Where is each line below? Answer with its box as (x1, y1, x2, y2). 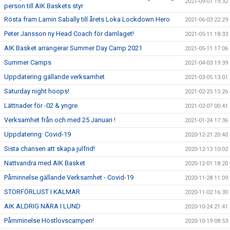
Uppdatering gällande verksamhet (4, 73, 105, 81)
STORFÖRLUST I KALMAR (4, 188, 80, 196)
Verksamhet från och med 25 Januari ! (4, 116, 116, 124)
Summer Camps (4, 59, 51, 66)
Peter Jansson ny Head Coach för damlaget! (4, 30, 134, 37)
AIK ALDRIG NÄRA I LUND (4, 202, 81, 210)
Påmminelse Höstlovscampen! (4, 217, 94, 224)
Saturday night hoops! (4, 87, 69, 95)
